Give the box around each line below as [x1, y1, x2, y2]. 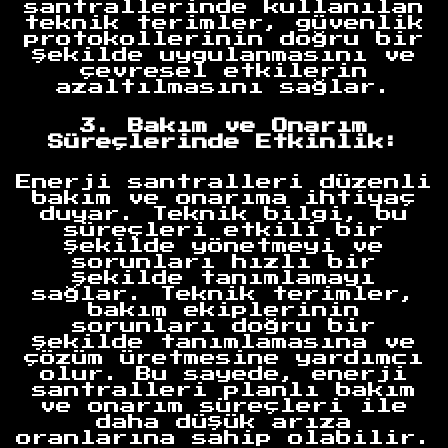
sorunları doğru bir [72, 317, 376, 334]
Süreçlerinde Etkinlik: [48, 134, 400, 151]
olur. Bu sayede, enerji [40, 365, 408, 382]
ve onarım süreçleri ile [40, 397, 408, 414]
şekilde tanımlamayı [72, 269, 376, 286]
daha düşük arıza [96, 413, 352, 430]
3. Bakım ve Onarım [80, 118, 368, 135]
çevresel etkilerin [80, 63, 368, 80]
